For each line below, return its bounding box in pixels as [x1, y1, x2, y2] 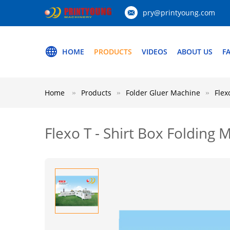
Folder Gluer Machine [126, 88, 200, 98]
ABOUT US [177, 47, 213, 56]
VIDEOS [142, 47, 167, 56]
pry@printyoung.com [143, 8, 215, 17]
